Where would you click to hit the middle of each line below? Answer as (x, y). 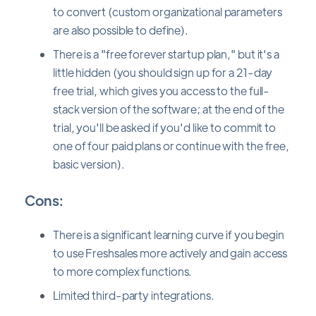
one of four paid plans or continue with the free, (171, 145)
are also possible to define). (121, 30)
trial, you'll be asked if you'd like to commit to (165, 127)
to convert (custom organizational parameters (168, 11)
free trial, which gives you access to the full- (162, 90)
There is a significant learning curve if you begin (169, 235)
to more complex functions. (123, 272)
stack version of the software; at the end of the (169, 109)
